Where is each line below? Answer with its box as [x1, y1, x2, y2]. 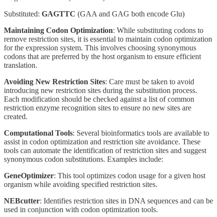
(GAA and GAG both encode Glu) [76, 9, 185, 18]
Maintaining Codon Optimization [4, 26, 113, 34]
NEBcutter [4, 196, 40, 205]
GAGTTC [42, 9, 76, 18]
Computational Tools [4, 128, 73, 137]
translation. [4, 61, 37, 69]
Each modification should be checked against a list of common [4, 94, 194, 103]
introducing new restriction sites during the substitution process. [4, 86, 197, 94]
